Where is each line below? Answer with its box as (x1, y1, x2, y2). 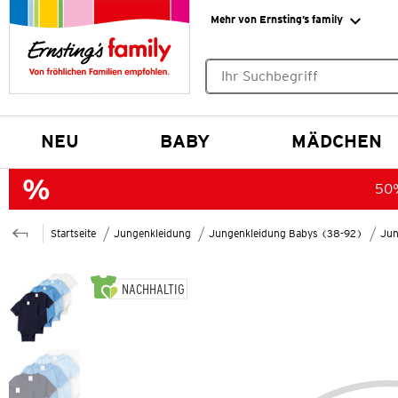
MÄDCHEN (291, 130, 383, 152)
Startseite (51, 226, 96, 240)
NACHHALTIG (122, 281, 186, 297)
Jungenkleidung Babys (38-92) (209, 226, 362, 240)
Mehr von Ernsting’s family (210, 12, 343, 26)
